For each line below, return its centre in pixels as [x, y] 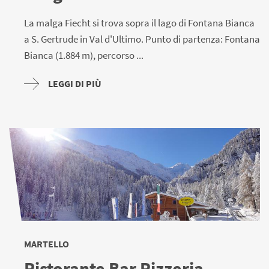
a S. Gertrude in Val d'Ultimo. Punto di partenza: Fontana [142, 39]
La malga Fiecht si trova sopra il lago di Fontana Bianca [139, 23]
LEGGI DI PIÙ [75, 83]
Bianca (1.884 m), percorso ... [84, 55]
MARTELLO [47, 243]
